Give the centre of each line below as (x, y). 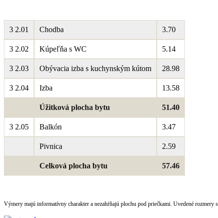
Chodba (52, 29)
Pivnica (51, 146)
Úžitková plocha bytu (75, 107)
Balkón (51, 127)
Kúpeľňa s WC (63, 49)
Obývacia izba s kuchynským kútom (95, 68)
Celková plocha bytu (73, 165)
